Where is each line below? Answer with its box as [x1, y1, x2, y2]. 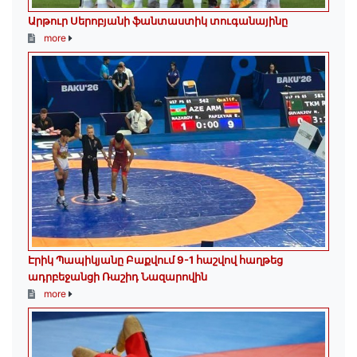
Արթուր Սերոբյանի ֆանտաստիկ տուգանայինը [28, 14, 288, 28]
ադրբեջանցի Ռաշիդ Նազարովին [28, 270, 207, 284]
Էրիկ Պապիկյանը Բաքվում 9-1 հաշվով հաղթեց [28, 253, 283, 267]
